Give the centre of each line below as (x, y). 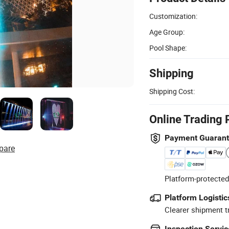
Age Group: (167, 32)
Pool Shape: (168, 48)
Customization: (173, 16)
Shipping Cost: (172, 91)
